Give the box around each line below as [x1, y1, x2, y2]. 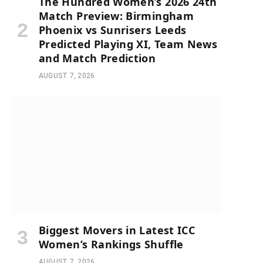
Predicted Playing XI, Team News [39, 36, 218, 51]
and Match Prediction [39, 50, 156, 65]
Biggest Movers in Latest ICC [39, 222, 195, 237]
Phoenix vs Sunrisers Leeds [39, 22, 187, 37]
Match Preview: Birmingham [39, 8, 194, 23]
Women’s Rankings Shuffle [39, 237, 184, 251]
